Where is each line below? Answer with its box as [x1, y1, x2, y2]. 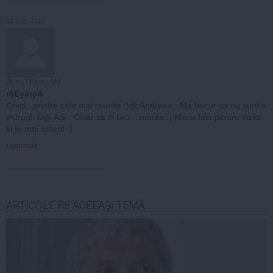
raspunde [6, 141, 38, 150]
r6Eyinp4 [6, 88, 43, 99]
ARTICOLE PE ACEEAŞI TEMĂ [6, 199, 145, 211]
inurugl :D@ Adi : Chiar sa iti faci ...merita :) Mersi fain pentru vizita [6, 112, 261, 122]
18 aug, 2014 [6, 16, 44, 24]
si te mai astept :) [6, 123, 73, 133]
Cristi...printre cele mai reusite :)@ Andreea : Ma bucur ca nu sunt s [6, 100, 266, 110]
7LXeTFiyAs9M [6, 77, 61, 87]
